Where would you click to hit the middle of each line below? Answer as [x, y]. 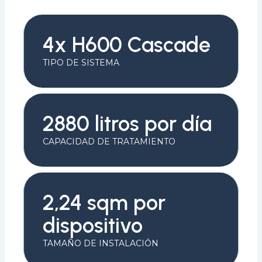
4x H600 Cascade [127, 44]
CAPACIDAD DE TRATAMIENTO [109, 141]
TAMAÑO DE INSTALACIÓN [101, 243]
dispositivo [93, 225]
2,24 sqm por [104, 202]
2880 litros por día [127, 123]
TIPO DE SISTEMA [81, 62]
